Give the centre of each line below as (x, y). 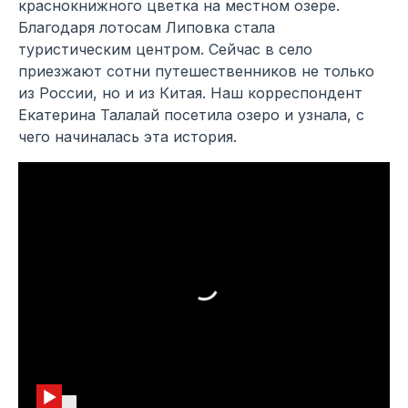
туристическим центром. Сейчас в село (165, 50)
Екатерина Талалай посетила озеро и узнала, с (191, 115)
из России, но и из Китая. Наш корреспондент (190, 93)
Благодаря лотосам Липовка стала (147, 28)
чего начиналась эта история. (127, 137)
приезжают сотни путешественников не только (196, 71)
